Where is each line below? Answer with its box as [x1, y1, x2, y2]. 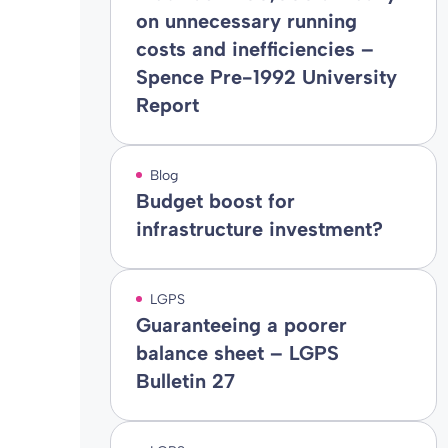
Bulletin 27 [135, 369, 235, 393]
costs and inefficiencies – [135, 37, 374, 61]
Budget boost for [135, 189, 295, 213]
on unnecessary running [135, 9, 357, 33]
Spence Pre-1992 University [135, 65, 397, 89]
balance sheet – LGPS [135, 341, 339, 365]
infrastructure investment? [135, 217, 383, 241]
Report [135, 93, 199, 117]
